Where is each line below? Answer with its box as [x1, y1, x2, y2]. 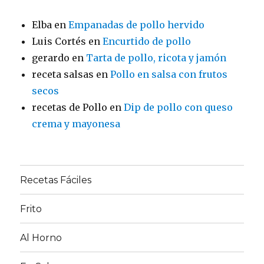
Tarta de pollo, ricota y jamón [86, 52, 227, 64]
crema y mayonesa [32, 118, 121, 130]
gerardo [32, 52, 70, 64]
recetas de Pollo [32, 101, 108, 114]
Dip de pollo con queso [124, 101, 233, 114]
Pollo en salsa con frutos [110, 68, 228, 81]
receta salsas [32, 68, 94, 81]
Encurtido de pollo [103, 35, 192, 48]
